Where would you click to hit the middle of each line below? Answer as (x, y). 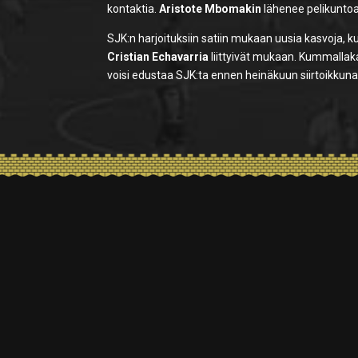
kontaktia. (133, 9)
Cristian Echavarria (158, 57)
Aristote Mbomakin (211, 9)
